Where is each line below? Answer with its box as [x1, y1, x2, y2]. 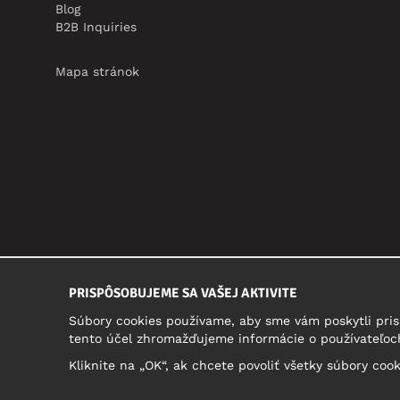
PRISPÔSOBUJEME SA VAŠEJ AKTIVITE [69, 284, 297, 301]
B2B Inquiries [55, 19, 137, 34]
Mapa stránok [55, 63, 139, 79]
